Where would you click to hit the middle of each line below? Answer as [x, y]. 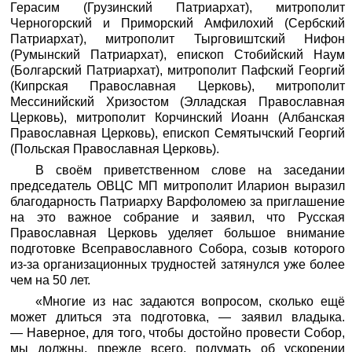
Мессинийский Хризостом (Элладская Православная [178, 102]
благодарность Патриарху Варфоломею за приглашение [178, 201]
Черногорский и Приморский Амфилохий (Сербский [178, 23]
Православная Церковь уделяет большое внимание [178, 233]
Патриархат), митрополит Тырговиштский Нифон [178, 39]
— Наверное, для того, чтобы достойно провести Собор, [178, 332]
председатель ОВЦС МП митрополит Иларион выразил [178, 185]
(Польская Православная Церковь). [115, 149]
